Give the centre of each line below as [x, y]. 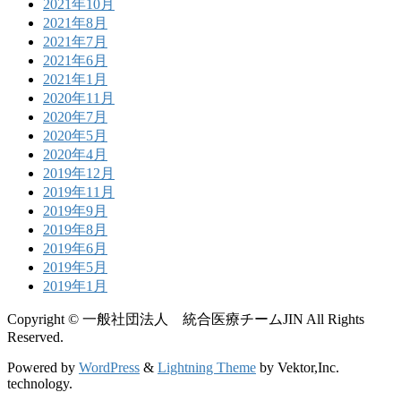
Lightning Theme [207, 367]
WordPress [109, 367]
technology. [40, 383]
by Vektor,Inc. [298, 367]
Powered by [43, 367]
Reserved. [35, 337]
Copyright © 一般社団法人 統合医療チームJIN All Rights [186, 319]
